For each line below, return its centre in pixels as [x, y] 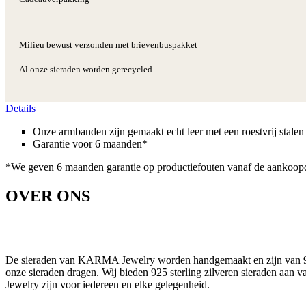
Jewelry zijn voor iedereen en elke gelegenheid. [108, 285]
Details [20, 108]
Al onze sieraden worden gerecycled [86, 69]
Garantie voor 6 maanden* [90, 143]
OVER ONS [48, 196]
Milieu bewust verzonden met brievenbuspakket [108, 44]
